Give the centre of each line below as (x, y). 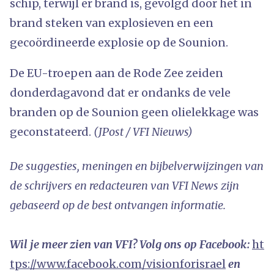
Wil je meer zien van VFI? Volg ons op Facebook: (131, 244)
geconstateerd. (52, 131)
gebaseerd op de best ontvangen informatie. (118, 205)
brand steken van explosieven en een (112, 23)
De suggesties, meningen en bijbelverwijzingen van (137, 166)
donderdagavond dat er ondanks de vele (120, 92)
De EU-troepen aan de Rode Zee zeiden (117, 73)
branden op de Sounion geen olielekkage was (134, 112)
